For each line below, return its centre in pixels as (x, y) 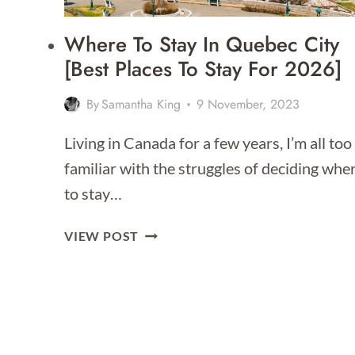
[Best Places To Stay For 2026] (203, 69)
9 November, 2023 (248, 105)
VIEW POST (102, 236)
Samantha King (141, 105)
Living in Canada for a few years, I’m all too (208, 143)
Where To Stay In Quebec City (202, 45)
